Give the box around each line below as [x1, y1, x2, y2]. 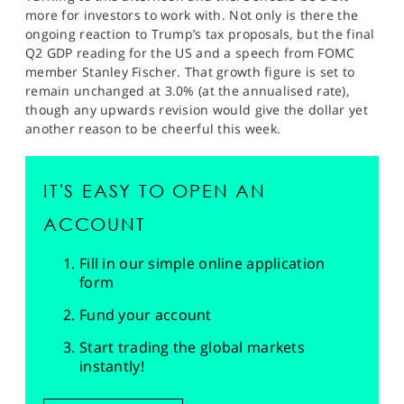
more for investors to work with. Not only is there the [25, 6, 359, 23]
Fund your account [79, 305, 212, 325]
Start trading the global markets [79, 337, 305, 357]
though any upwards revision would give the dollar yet [25, 101, 368, 118]
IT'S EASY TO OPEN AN [43, 180, 267, 201]
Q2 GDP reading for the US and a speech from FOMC [25, 44, 355, 61]
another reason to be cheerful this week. [25, 120, 281, 137]
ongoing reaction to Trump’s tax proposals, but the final [25, 25, 375, 42]
